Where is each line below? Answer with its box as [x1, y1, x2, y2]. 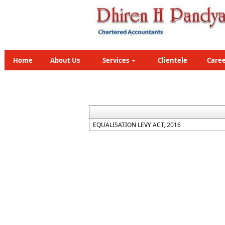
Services [102, 56, 131, 65]
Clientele [158, 56, 187, 65]
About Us [50, 56, 80, 65]
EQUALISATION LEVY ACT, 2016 [93, 121, 181, 129]
